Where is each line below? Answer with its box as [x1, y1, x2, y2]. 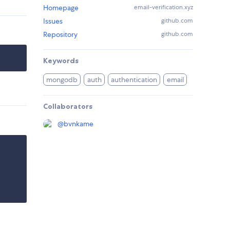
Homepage [43, 3, 79, 13]
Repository [43, 30, 78, 40]
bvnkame [64, 119, 93, 129]
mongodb [46, 75, 78, 85]
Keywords [43, 56, 79, 66]
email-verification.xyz [134, 3, 193, 12]
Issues [43, 16, 63, 26]
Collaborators [43, 102, 92, 111]
